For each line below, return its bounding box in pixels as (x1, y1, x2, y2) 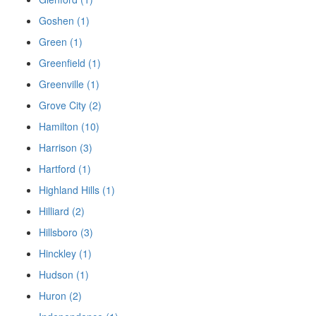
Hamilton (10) (39, 119, 99, 134)
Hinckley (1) (39, 246, 92, 261)
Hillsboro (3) (39, 225, 93, 240)
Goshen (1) (39, 13, 90, 28)
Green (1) (39, 35, 83, 49)
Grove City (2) (39, 98, 102, 113)
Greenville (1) (39, 77, 99, 92)
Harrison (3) (39, 140, 92, 155)
